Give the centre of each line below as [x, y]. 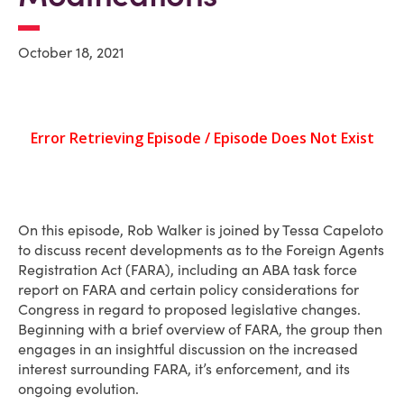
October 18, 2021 [71, 52]
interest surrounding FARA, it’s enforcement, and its [184, 369]
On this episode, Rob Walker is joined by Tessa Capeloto [201, 230]
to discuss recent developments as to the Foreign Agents [201, 250]
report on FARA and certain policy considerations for [188, 289]
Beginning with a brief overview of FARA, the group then [200, 329]
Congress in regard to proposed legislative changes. [189, 309]
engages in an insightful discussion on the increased [188, 349]
